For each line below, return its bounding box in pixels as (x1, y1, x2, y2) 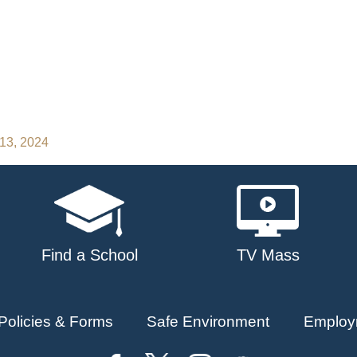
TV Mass (236, 246, 300, 265)
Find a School (41, 246, 138, 265)
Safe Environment (147, 313, 270, 331)
